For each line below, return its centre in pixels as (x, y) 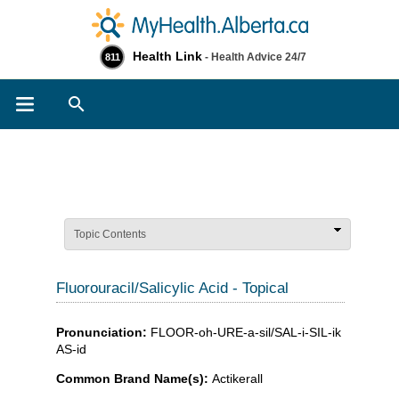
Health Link (167, 56)
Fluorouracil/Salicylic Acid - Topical (172, 288)
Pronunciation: (103, 332)
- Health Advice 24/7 (254, 57)
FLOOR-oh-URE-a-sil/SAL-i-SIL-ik (246, 332)
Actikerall (237, 378)
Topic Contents (110, 234)
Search (128, 100)
